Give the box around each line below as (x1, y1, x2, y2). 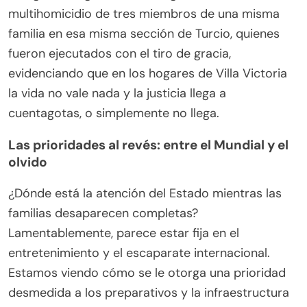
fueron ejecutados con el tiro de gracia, (8, 45, 231, 62)
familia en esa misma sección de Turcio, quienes (8, 25, 280, 42)
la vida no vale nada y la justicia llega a (8, 85, 226, 102)
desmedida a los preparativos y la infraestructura (8, 284, 289, 302)
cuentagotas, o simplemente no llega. (8, 105, 219, 122)
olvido (8, 153, 47, 171)
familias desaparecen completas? (8, 205, 198, 222)
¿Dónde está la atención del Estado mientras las (8, 185, 282, 202)
